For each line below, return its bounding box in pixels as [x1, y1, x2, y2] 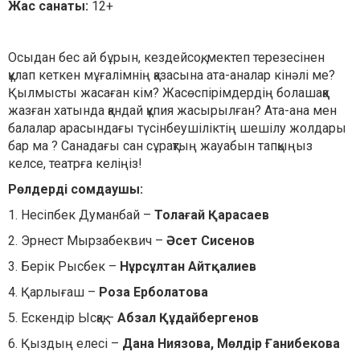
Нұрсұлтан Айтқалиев [120, 259, 256, 275]
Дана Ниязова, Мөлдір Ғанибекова [122, 336, 340, 352]
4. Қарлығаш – [8, 284, 99, 301]
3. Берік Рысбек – [8, 259, 120, 275]
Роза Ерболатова [99, 284, 208, 301]
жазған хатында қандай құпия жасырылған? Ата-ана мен [8, 103, 337, 119]
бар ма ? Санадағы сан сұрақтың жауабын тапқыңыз [8, 138, 313, 154]
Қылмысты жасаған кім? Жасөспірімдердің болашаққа [8, 85, 329, 101]
